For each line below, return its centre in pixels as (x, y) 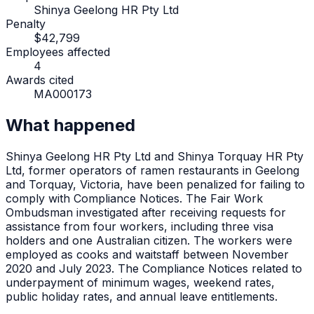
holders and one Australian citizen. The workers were (149, 240)
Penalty (26, 23)
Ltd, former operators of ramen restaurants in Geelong (152, 170)
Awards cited (40, 80)
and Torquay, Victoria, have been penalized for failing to (155, 184)
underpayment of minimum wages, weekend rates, (140, 282)
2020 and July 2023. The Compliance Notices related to (154, 268)
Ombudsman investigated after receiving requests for (146, 212)
